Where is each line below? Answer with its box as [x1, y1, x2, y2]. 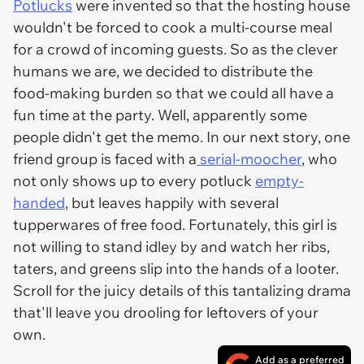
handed [13, 193, 65, 212]
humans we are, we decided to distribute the [13, 62, 313, 80]
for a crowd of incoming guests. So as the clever [13, 40, 338, 58]
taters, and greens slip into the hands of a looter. [13, 259, 342, 278]
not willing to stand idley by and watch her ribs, [13, 237, 330, 256]
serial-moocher [197, 149, 301, 168]
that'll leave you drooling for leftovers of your [13, 303, 318, 322]
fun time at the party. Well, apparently [13, 106, 266, 124]
